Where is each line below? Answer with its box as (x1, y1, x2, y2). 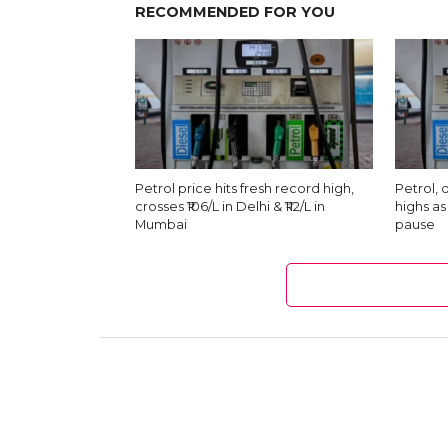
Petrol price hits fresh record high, (134, 181, 354, 197)
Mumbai (134, 217, 187, 233)
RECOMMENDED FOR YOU (134, 3, 335, 22)
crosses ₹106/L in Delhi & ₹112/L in (134, 199, 325, 215)
